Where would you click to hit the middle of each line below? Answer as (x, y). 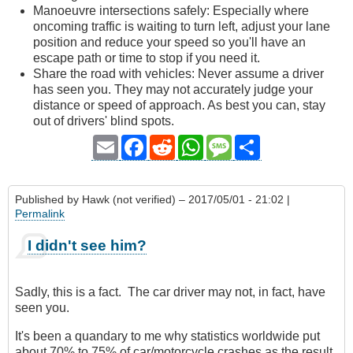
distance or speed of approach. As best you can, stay (179, 105)
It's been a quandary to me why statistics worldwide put (167, 336)
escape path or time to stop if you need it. (147, 58)
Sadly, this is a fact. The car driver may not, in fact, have (170, 292)
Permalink (40, 213)
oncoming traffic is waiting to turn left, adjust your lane (182, 26)
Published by (48, 199)
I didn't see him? (87, 246)
